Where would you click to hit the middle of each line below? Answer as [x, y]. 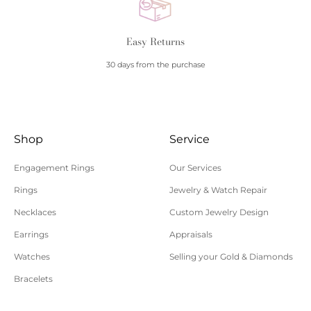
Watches [32, 257]
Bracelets [34, 279]
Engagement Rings [54, 168]
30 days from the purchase [155, 65]
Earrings [32, 235]
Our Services [196, 168]
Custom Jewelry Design [219, 212]
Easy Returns [155, 42]
